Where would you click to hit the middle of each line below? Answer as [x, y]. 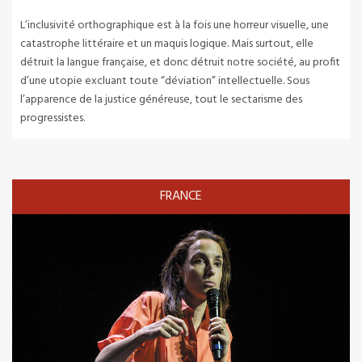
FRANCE [181, 197]
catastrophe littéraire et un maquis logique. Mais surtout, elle [167, 44]
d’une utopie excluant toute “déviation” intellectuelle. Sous [165, 82]
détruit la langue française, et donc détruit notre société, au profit [180, 63]
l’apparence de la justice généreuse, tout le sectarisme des [161, 100]
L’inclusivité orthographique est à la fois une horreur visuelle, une [175, 26]
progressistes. [53, 119]
